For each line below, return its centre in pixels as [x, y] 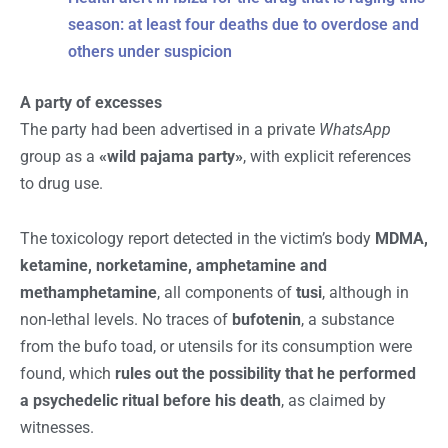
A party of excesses [91, 103]
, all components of [226, 293]
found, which [67, 374]
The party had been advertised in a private [169, 130]
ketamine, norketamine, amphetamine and [173, 266]
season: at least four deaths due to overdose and [243, 25]
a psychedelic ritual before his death [150, 401]
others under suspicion [150, 52]
